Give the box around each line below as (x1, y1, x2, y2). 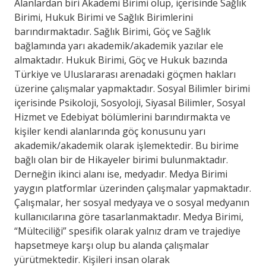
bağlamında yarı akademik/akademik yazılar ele (14, 39, 223, 52)
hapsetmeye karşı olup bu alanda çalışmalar (14, 238, 209, 252)
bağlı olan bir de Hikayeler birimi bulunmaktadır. (14, 153, 228, 166)
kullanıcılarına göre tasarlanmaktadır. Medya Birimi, (14, 210, 243, 223)
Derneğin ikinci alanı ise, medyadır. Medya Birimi (14, 167, 227, 180)
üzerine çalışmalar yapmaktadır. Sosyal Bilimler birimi (14, 81, 250, 95)
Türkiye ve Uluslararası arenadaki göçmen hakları (14, 67, 236, 81)
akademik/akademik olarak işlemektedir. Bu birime (14, 138, 239, 152)
